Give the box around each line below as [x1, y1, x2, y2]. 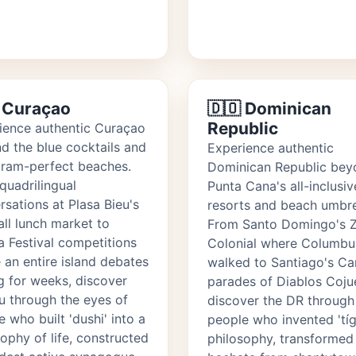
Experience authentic [207, 140, 334, 157]
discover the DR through [207, 292, 354, 309]
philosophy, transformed [207, 331, 354, 347]
